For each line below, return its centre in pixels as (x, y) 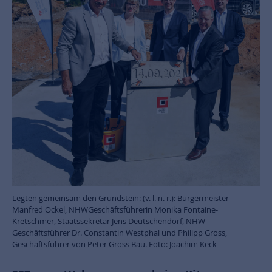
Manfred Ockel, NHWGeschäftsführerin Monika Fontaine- (115, 210)
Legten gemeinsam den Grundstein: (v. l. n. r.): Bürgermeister (121, 198)
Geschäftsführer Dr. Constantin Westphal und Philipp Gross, (120, 233)
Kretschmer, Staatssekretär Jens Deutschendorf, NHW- (110, 221)
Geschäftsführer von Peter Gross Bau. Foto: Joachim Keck (114, 244)
